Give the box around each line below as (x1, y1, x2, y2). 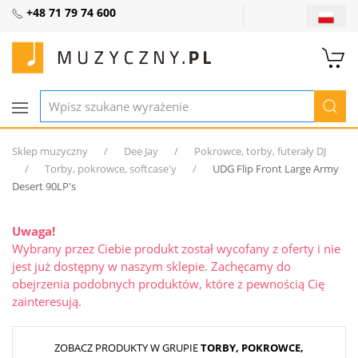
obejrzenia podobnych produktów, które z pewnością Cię (12, 276, 324, 292)
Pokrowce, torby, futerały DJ (194, 144, 326, 159)
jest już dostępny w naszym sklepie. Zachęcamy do (12, 258, 291, 275)
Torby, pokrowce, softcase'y (45, 161, 177, 177)
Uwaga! (12, 223, 55, 240)
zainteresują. (12, 293, 82, 310)
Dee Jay (124, 144, 158, 159)
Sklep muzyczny (12, 144, 88, 159)
